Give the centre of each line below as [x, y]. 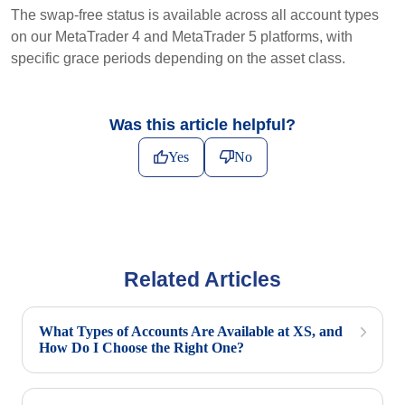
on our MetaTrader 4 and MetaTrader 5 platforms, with [182, 37]
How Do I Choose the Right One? [141, 348]
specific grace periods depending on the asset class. [178, 58]
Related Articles [202, 279]
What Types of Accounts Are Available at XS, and [191, 331]
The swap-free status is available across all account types [195, 15]
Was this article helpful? [202, 125]
